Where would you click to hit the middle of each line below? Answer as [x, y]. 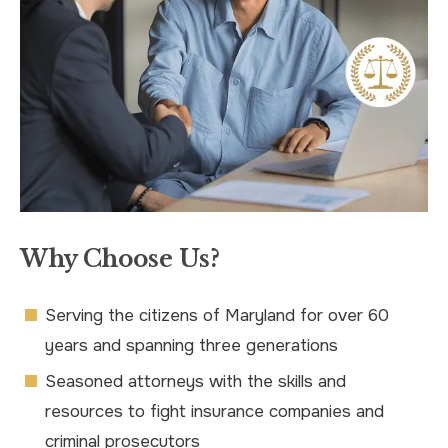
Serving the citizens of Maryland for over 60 [217, 315]
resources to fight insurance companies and [214, 412]
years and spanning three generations [191, 345]
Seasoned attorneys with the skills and [195, 382]
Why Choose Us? [120, 258]
